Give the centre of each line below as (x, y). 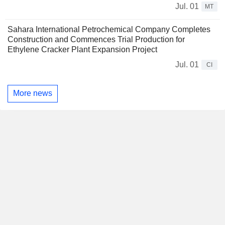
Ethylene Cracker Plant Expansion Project (82, 49)
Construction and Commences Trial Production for (96, 39)
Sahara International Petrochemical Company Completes (109, 29)
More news (33, 93)
